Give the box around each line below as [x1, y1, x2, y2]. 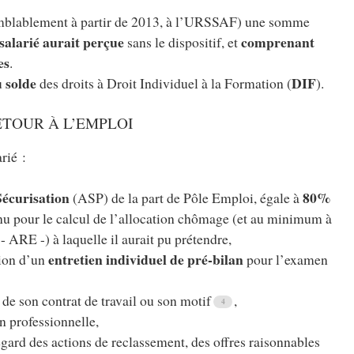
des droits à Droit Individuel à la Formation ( [36, 73, 292, 93]
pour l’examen [243, 250, 329, 269]
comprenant [241, 32, 315, 53]
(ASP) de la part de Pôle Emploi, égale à [70, 188, 303, 208]
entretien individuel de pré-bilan [48, 249, 244, 270]
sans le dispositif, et [124, 32, 242, 52]
